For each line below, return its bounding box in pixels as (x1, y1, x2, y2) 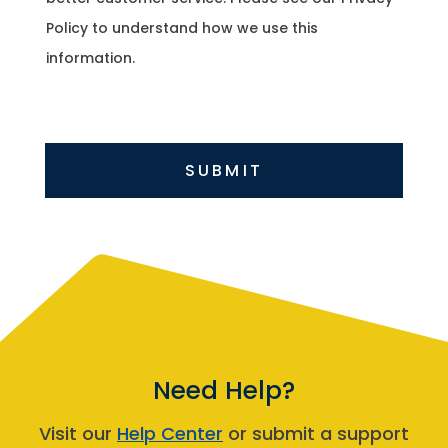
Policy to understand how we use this (45, 17, 318, 38)
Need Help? (153, 372, 295, 408)
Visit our (39, 420, 117, 446)
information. (45, 47, 135, 68)
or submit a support (223, 420, 409, 446)
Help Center (117, 420, 223, 446)
